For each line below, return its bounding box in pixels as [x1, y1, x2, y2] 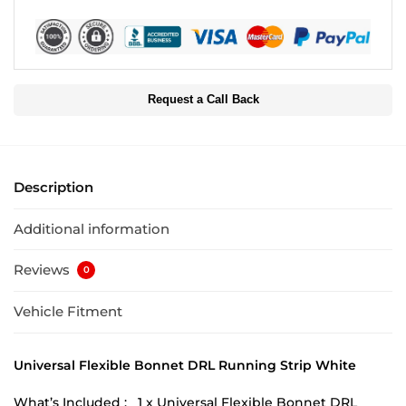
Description [14, 179, 93, 197]
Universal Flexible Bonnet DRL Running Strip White [14, 356, 356, 373]
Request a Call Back [147, 93, 259, 107]
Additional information [14, 219, 169, 237]
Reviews [14, 261, 73, 279]
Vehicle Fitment [14, 303, 122, 321]
